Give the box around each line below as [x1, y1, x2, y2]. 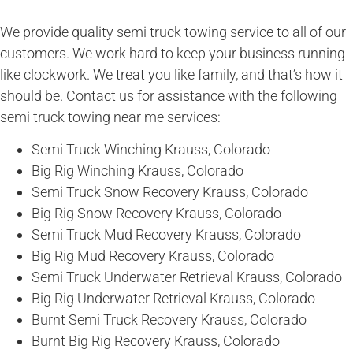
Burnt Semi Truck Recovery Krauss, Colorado [32, 311, 307, 329]
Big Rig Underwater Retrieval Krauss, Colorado [32, 290, 315, 307]
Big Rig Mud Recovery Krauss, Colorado [32, 247, 274, 265]
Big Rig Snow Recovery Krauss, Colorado [32, 205, 281, 222]
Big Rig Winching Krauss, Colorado [32, 162, 243, 180]
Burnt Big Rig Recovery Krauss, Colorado [32, 333, 280, 350]
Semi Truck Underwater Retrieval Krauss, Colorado [32, 269, 342, 286]
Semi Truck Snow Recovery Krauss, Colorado [32, 184, 308, 201]
